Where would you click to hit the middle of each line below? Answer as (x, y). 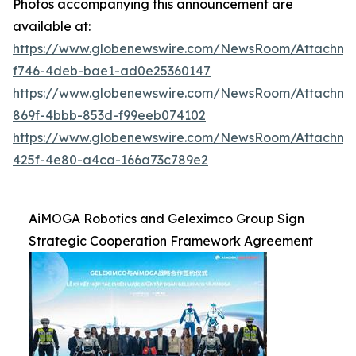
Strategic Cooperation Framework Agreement (171, 240)
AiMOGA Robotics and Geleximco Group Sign (166, 218)
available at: (52, 26)
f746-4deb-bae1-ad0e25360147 (112, 70)
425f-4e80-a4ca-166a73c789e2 (110, 159)
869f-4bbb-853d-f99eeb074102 (109, 115)
